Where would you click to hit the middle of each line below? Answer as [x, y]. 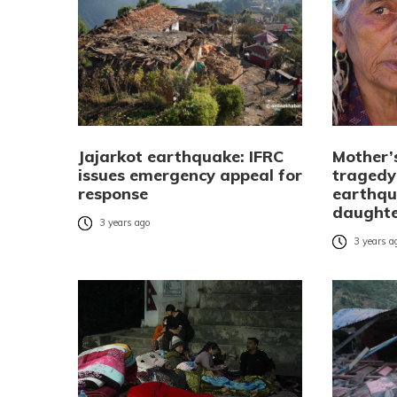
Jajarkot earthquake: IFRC [181, 157]
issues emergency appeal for [190, 175]
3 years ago [125, 223]
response [113, 194]
